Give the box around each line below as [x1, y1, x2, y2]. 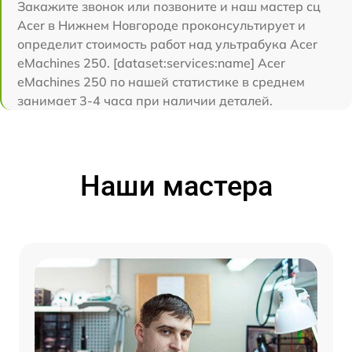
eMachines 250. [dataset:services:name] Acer [17, 55, 285, 71]
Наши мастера [79, 170, 273, 203]
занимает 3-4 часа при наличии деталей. [17, 93, 273, 108]
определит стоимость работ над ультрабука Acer [17, 36, 317, 52]
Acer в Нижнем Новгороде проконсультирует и [17, 17, 306, 33]
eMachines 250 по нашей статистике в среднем [17, 74, 305, 90]
